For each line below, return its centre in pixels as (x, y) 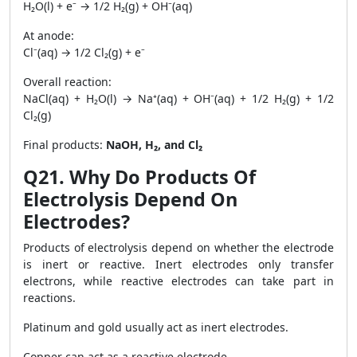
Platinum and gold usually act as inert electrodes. (156, 327)
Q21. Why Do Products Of (139, 177)
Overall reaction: (67, 82)
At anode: (49, 35)
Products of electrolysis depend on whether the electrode (178, 247)
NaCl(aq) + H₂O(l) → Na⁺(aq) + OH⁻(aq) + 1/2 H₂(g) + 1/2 (178, 98)
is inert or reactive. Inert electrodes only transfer (178, 264)
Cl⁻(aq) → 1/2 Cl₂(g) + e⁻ (84, 52)
